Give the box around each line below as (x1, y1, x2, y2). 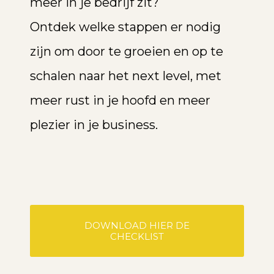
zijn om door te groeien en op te (29, 43, 223, 59)
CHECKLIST (109, 230, 164, 242)
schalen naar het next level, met (29, 68, 221, 83)
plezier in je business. (29, 117, 158, 132)
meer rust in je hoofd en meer (29, 92, 210, 108)
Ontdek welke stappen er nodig (29, 19, 221, 34)
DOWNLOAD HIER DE (84, 219, 190, 231)
